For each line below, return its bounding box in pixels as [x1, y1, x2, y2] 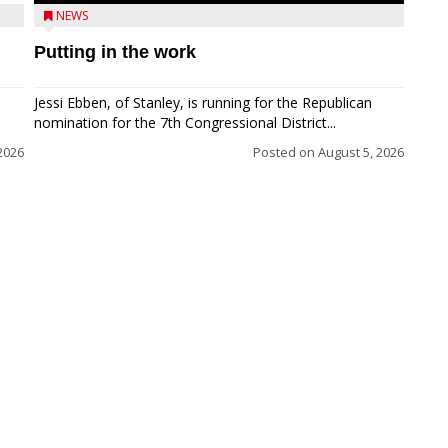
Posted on [253, 143, 318, 161]
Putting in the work [34, 42, 196, 62]
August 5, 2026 [318, 143, 404, 161]
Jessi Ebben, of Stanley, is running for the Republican [34, 93, 372, 112]
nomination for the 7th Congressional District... [34, 113, 336, 132]
